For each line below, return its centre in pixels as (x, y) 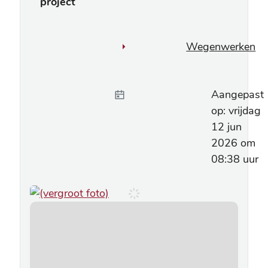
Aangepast (237, 95)
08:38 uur (235, 159)
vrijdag (245, 111)
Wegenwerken (221, 47)
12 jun (226, 127)
